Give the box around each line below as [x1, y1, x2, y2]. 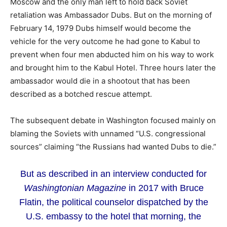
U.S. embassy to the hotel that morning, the [26, 211, 201, 221]
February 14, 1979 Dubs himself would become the [10, 23, 191, 33]
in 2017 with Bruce [126, 182, 204, 193]
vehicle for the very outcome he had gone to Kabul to [10, 36, 200, 46]
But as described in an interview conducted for [20, 168, 207, 179]
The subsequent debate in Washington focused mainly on [10, 115, 216, 125]
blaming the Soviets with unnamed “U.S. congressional [10, 128, 206, 138]
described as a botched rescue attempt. [10, 89, 152, 99]
